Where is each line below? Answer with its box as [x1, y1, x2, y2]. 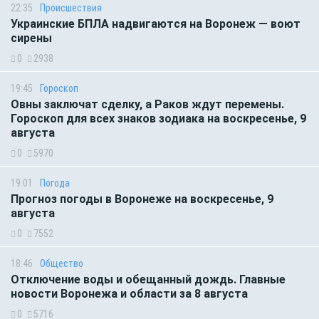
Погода [40, 177, 70, 189]
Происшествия [40, 1, 102, 14]
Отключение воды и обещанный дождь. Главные [11, 272, 286, 286]
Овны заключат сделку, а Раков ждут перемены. [11, 97, 284, 111]
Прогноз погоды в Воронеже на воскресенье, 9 [11, 192, 273, 206]
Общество [40, 257, 83, 269]
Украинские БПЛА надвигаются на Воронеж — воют [11, 16, 300, 31]
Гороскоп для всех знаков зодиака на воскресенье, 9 [11, 111, 306, 125]
